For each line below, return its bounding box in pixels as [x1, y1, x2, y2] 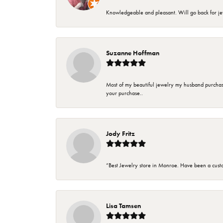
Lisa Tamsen [106, 201, 141, 211]
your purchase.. [106, 90, 143, 97]
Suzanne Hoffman [106, 48, 159, 58]
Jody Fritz [106, 129, 135, 138]
